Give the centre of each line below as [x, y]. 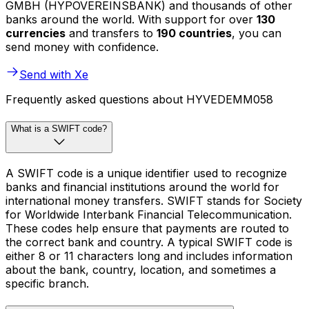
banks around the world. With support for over [131, 20]
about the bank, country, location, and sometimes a [141, 269]
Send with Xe [54, 75]
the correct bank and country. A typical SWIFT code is [149, 242]
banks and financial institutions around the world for [142, 187]
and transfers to [111, 33]
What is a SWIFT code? [59, 129]
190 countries [194, 33]
